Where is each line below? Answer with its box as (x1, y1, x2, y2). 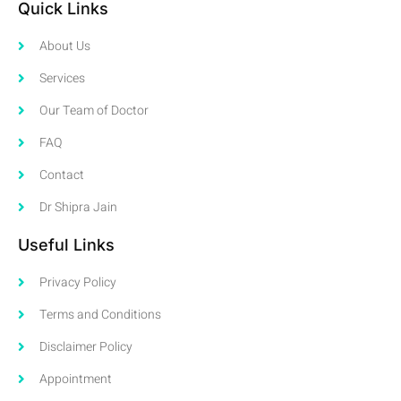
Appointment (38, 369, 112, 388)
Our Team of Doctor (38, 100, 149, 120)
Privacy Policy (38, 272, 116, 292)
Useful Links (18, 235, 115, 254)
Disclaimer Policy (38, 337, 132, 356)
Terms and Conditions (38, 304, 161, 324)
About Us (38, 36, 90, 55)
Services (38, 68, 85, 88)
